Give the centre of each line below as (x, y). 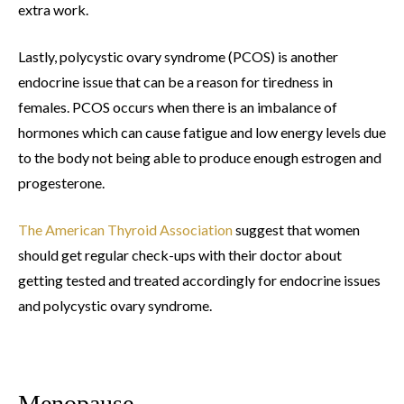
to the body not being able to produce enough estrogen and (200, 158)
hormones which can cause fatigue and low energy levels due (202, 133)
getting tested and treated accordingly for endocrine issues (199, 280)
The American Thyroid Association (125, 230)
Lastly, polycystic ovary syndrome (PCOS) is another (178, 57)
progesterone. (61, 183)
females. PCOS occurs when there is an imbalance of (178, 107)
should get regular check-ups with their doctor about (180, 255)
